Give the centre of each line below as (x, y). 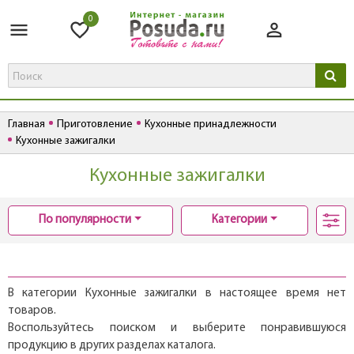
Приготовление (95, 125)
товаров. (32, 311)
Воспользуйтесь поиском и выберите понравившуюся (177, 329)
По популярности (85, 220)
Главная (26, 125)
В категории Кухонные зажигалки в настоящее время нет (177, 294)
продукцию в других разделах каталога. (112, 346)
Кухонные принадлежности (211, 125)
